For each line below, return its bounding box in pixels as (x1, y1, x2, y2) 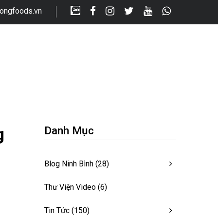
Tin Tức (44, 205, 70, 215)
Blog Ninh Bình (44, 159, 93, 168)
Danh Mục (44, 124, 94, 137)
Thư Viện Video (44, 182, 96, 192)
